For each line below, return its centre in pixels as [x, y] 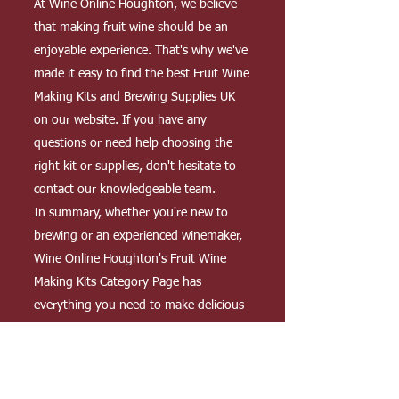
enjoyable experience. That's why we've [141, 51]
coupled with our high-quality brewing [138, 375]
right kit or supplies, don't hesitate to [135, 167]
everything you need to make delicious [139, 305]
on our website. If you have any [120, 120]
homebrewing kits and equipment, [127, 352]
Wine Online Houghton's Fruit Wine [130, 259]
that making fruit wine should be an [131, 28]
